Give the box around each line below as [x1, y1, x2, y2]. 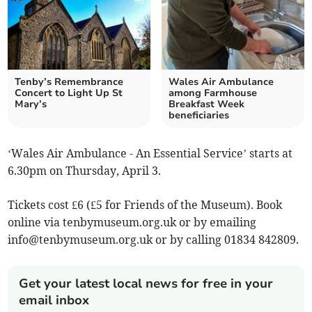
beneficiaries [169, 109, 229, 123]
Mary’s [15, 97, 47, 111]
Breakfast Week [169, 97, 244, 111]
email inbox [19, 292, 90, 309]
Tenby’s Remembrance [15, 75, 124, 89]
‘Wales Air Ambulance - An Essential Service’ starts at [8, 146, 293, 161]
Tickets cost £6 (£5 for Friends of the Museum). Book [8, 198, 283, 212]
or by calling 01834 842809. [153, 233, 299, 247]
